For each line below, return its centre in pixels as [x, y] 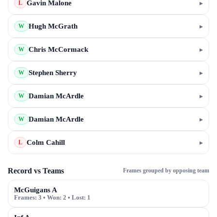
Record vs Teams [36, 171]
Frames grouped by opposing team [166, 170]
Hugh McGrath [53, 26]
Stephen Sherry [53, 73]
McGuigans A [36, 190]
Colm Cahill [46, 142]
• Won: [52, 197]
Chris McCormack [58, 49]
